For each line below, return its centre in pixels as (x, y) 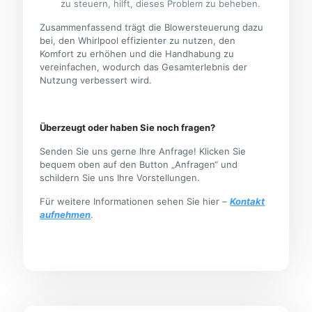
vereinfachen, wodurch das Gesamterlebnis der (144, 67)
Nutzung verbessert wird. (96, 80)
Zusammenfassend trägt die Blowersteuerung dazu (152, 28)
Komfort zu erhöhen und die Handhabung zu (137, 54)
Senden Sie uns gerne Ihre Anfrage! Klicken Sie (143, 151)
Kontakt (248, 202)
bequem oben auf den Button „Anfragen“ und (139, 165)
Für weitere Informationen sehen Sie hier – (135, 202)
